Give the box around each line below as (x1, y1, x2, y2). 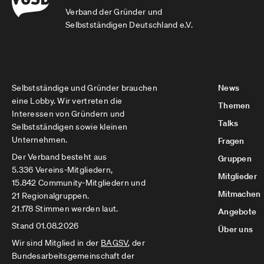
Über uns (218, 224, 253, 235)
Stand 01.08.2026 (12, 220, 79, 231)
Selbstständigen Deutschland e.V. (65, 19, 193, 30)
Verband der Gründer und (65, 6, 163, 17)
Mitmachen (218, 189, 261, 199)
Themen (218, 100, 250, 111)
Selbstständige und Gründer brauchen (12, 82, 157, 93)
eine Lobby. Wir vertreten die (12, 95, 123, 106)
